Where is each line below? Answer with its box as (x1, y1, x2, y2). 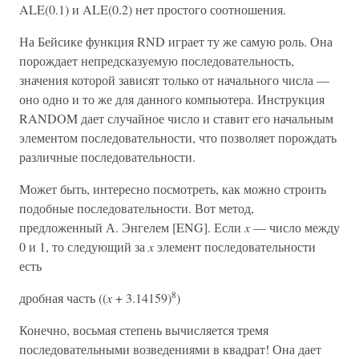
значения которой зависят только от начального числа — (19, 71, 329, 88)
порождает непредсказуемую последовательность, (19, 52, 294, 69)
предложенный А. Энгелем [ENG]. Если (19, 219, 244, 236)
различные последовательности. (19, 148, 196, 165)
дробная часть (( (19, 289, 107, 306)
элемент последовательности (154, 238, 316, 255)
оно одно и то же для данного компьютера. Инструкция (19, 91, 325, 107)
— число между (250, 219, 340, 236)
